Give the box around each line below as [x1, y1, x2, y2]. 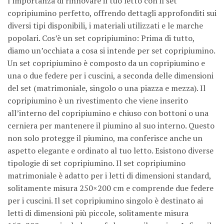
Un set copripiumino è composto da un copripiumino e [7, 57, 205, 69]
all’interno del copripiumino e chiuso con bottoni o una [7, 107, 208, 119]
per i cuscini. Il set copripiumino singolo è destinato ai [7, 195, 203, 206]
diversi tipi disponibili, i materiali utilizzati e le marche [7, 20, 203, 31]
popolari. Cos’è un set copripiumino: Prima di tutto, [7, 32, 194, 44]
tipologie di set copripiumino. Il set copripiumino [7, 157, 185, 169]
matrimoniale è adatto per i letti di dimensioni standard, [7, 170, 211, 181]
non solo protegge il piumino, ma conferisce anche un [7, 132, 202, 144]
